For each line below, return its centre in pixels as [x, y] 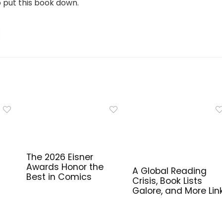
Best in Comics [59, 177]
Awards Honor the [65, 167]
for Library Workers [172, 200]
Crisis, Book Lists [167, 181]
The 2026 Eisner [59, 157]
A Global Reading [169, 171]
